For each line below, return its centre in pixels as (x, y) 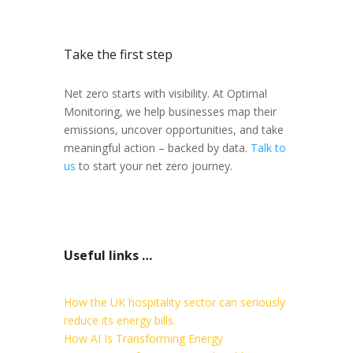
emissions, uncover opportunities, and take (173, 130)
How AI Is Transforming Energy (143, 338)
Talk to (268, 148)
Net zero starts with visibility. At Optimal (165, 93)
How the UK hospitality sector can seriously (174, 302)
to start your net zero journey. (155, 166)
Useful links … (108, 255)
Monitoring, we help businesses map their (170, 111)
